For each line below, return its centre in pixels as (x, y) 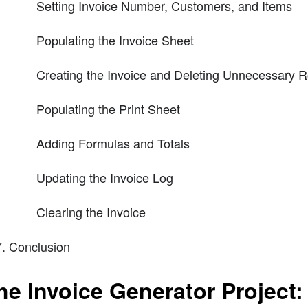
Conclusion (39, 246)
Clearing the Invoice (91, 212)
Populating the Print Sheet (108, 109)
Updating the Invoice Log (104, 178)
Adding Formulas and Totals (113, 143)
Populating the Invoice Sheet (115, 40)
